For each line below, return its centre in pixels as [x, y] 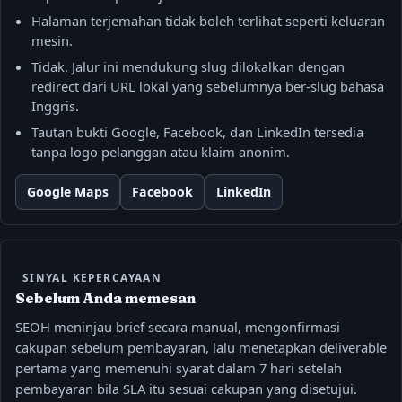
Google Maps [68, 191]
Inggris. [55, 105]
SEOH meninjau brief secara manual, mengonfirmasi [178, 327]
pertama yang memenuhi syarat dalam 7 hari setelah [179, 368]
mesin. [52, 40]
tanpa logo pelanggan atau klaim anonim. [160, 152]
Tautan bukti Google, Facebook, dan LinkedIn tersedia [197, 132]
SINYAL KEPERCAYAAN [92, 278]
